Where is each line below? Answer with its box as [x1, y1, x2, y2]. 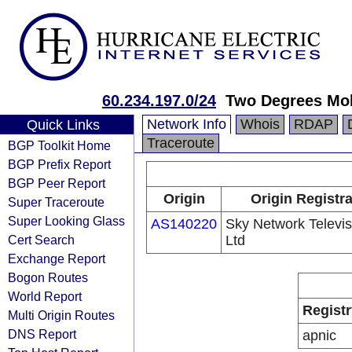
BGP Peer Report [8, 176, 105, 190]
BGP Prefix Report [8, 157, 111, 171]
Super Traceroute [8, 195, 104, 209]
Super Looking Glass [8, 214, 125, 228]
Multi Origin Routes [8, 308, 115, 322]
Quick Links [26, 117, 100, 133]
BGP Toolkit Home [8, 138, 111, 152]
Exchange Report [8, 251, 105, 266]
